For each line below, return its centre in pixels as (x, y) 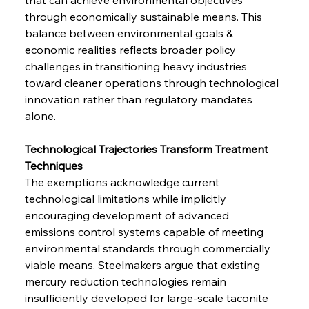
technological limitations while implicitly (127, 198)
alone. (40, 116)
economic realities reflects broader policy (131, 49)
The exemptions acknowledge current (123, 182)
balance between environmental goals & (130, 33)
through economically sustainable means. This (144, 16)
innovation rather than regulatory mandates (140, 99)
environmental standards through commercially (149, 248)
